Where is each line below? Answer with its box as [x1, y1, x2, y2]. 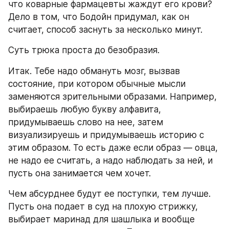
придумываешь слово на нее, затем [8, 117, 163, 127]
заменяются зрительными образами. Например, [8, 91, 217, 102]
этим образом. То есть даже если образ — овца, [8, 142, 218, 153]
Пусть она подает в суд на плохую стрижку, [8, 201, 198, 212]
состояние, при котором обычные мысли [8, 78, 186, 89]
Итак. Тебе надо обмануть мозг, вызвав [8, 65, 180, 76]
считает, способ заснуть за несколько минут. [8, 25, 202, 35]
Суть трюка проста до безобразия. [8, 45, 159, 55]
